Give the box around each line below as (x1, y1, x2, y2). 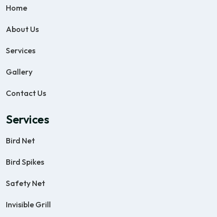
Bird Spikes (6, 157, 44, 167)
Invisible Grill (6, 200, 51, 209)
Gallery (6, 67, 32, 77)
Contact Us (6, 88, 46, 98)
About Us (6, 24, 39, 34)
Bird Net (6, 136, 35, 145)
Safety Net (6, 178, 45, 188)
